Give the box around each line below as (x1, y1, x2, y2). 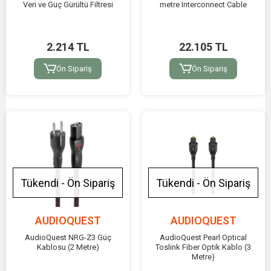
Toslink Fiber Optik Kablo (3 (155, 243, 251, 252)
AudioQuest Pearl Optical (160, 233, 247, 243)
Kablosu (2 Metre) (36, 243, 99, 252)
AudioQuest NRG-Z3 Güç (24, 233, 111, 243)
